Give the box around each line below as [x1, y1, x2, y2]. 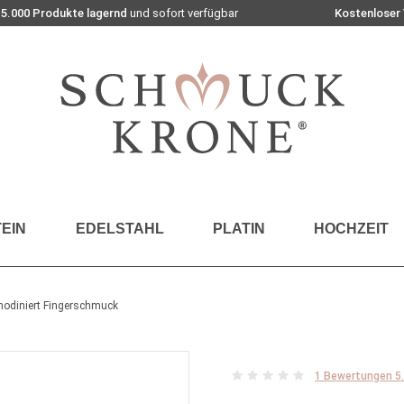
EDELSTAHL [75, 221, 164, 236]
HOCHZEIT [314, 221, 390, 236]
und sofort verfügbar [126, 6, 238, 20]
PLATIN [212, 221, 265, 236]
